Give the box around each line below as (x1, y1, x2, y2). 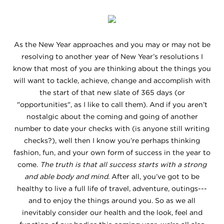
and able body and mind (24, 172, 108, 180)
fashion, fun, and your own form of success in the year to (13, 148, 210, 156)
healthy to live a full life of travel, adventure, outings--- (17, 184, 207, 192)
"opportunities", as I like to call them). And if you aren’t (16, 100, 207, 108)
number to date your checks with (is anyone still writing (14, 124, 209, 132)
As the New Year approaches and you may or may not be (13, 40, 210, 48)
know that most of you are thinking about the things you (13, 64, 211, 72)
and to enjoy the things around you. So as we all (28, 196, 195, 204)
